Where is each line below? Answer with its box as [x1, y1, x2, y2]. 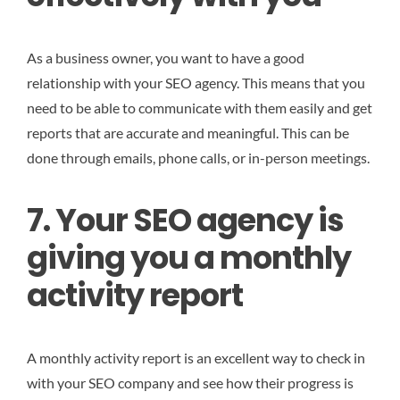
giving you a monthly [27, 236, 351, 280]
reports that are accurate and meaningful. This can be [27, 123, 349, 141]
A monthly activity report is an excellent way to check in [27, 349, 365, 367]
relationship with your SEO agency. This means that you [27, 73, 365, 91]
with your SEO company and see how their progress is [27, 374, 354, 392]
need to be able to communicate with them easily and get [27, 98, 372, 116]
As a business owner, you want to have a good [27, 48, 304, 66]
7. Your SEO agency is [27, 198, 344, 243]
